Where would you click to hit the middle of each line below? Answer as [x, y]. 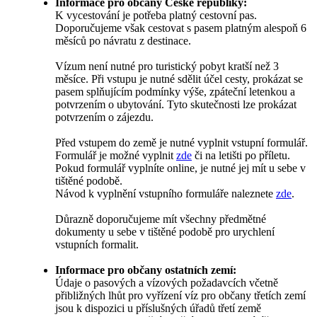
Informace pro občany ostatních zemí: [146, 270]
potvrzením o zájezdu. [104, 117]
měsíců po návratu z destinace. [123, 41]
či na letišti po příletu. [241, 156]
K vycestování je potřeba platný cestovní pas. [156, 16]
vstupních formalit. [97, 245]
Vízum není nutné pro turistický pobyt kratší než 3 [167, 67]
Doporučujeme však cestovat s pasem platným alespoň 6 [181, 28]
